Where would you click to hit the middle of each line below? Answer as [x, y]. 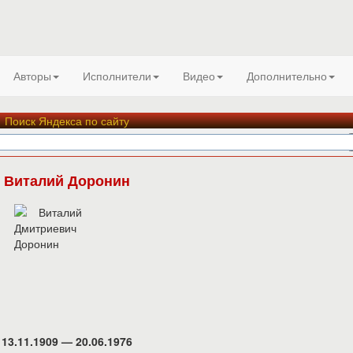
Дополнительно [287, 76]
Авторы [32, 76]
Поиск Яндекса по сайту [67, 121]
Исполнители [117, 76]
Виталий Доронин [67, 180]
